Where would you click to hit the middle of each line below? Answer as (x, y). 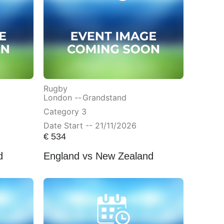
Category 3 (65, 111)
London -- (62, 97)
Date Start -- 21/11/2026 (90, 125)
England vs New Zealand (98, 156)
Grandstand (104, 97)
